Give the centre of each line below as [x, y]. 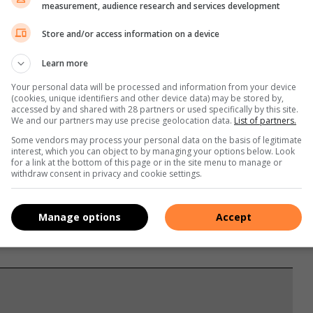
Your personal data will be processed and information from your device [154, 87]
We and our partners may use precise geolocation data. [123, 120]
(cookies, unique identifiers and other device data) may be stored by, [147, 98]
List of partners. [265, 120]
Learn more [65, 63]
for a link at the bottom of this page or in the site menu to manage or [147, 162]
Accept [233, 217]
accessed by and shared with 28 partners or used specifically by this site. [155, 109]
